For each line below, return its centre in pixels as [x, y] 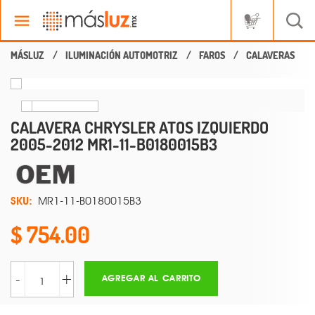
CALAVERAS [270, 55]
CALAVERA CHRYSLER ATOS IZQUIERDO [140, 127]
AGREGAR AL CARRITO [151, 278]
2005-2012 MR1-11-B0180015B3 [114, 144]
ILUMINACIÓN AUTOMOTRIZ [122, 55]
